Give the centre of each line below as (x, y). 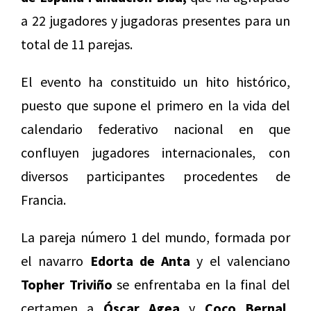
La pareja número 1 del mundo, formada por (155, 237)
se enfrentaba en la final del (201, 285)
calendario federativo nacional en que (155, 129)
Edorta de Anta (140, 261)
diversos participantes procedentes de (155, 176)
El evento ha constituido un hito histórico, (155, 82)
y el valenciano (241, 261)
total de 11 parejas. (77, 44)
